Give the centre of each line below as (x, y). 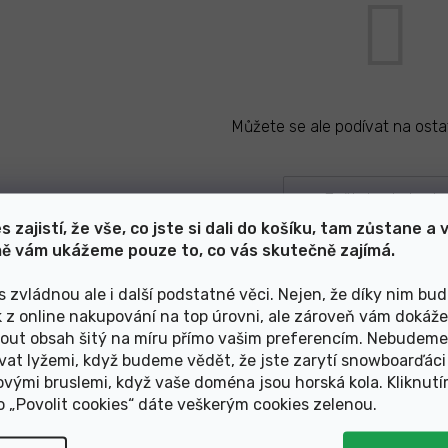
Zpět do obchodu (385, 199)
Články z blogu (224, 332)
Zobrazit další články (224, 403)
